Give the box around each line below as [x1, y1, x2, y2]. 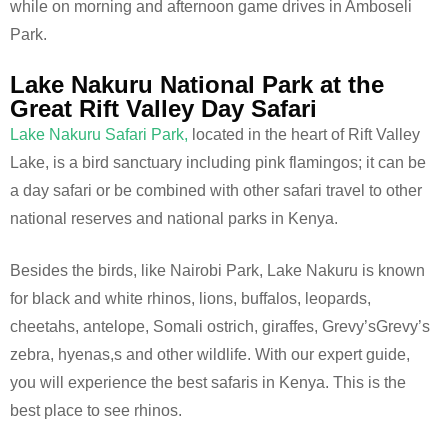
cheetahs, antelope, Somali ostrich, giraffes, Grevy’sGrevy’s [10, 318, 430, 336]
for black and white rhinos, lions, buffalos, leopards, [10, 290, 371, 308]
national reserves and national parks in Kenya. [10, 210, 342, 228]
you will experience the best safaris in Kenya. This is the [10, 374, 406, 392]
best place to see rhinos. [10, 402, 182, 420]
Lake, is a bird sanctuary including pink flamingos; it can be [10, 154, 426, 172]
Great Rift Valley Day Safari [10, 95, 317, 123]
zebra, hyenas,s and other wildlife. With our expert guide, [10, 346, 410, 364]
